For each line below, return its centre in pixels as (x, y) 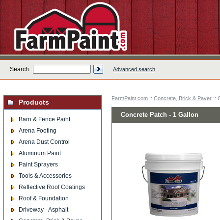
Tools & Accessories (45, 176)
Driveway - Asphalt (43, 210)
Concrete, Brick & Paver (183, 98)
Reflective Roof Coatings (52, 187)
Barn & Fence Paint (44, 119)
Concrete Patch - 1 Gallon (160, 115)
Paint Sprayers (38, 165)
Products (34, 102)
